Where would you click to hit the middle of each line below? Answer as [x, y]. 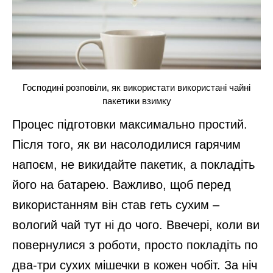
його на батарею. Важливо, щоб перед [122, 184]
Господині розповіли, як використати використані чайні [136, 87]
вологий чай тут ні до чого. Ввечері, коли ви [136, 225]
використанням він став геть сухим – [116, 204]
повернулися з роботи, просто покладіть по [135, 245]
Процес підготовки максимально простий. [130, 124]
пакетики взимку [136, 101]
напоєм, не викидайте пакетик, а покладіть [133, 164]
